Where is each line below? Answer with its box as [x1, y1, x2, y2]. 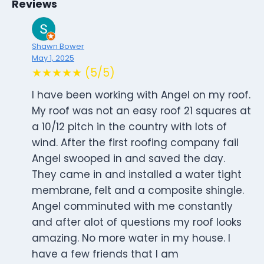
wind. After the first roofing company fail [32, 136, 239, 150]
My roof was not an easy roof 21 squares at [32, 104, 251, 118]
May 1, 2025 [32, 53, 74, 64]
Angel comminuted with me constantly [32, 199, 233, 214]
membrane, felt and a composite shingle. [32, 183, 244, 198]
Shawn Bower [32, 41, 84, 52]
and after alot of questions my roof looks [32, 215, 242, 230]
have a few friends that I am [32, 247, 179, 262]
